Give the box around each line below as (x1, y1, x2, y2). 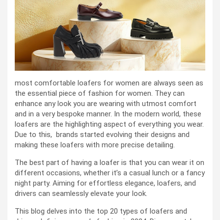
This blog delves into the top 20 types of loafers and (15, 206, 187, 216)
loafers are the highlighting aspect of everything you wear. (15, 119, 204, 129)
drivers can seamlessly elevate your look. (15, 189, 147, 198)
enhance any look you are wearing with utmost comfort (15, 99, 196, 108)
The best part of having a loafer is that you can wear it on (15, 158, 204, 167)
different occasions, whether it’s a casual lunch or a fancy (15, 168, 205, 177)
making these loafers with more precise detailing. (15, 140, 175, 149)
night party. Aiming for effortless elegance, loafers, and (15, 178, 196, 188)
